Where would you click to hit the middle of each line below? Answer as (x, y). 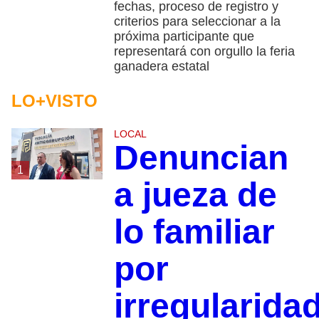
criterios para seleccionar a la (197, 21)
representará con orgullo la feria (204, 51)
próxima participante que (184, 36)
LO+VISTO (54, 100)
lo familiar (194, 231)
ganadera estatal (161, 66)
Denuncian (201, 157)
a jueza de (195, 194)
